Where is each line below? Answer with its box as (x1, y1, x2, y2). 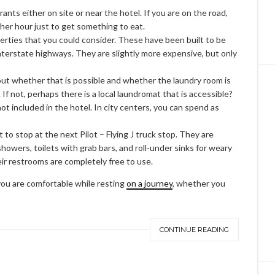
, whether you (172, 177, 225, 188)
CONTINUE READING (160, 225, 229, 234)
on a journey (126, 177, 172, 188)
